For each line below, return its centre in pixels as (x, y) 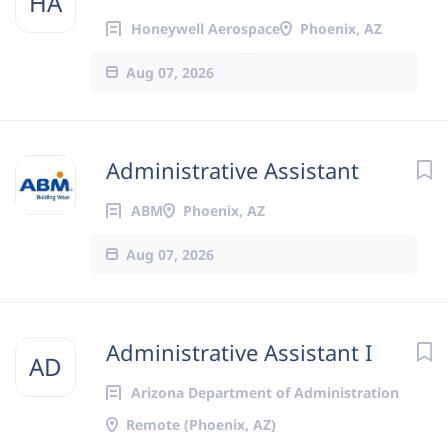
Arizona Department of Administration (265, 392)
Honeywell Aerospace (205, 28)
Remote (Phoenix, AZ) (201, 424)
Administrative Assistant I (239, 352)
